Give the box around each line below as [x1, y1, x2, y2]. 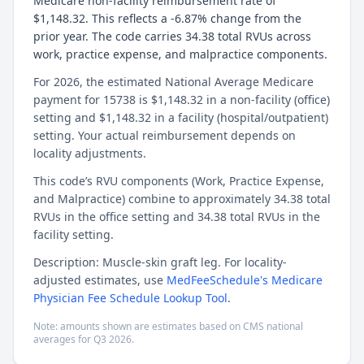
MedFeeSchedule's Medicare [167, 272, 323, 288]
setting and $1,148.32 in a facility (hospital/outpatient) [33, 110, 328, 125]
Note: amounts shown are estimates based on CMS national [33, 319, 303, 333]
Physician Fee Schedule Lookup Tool [33, 290, 227, 305]
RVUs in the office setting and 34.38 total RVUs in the [33, 209, 320, 224]
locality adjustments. [33, 145, 146, 161]
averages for [33, 332, 93, 346]
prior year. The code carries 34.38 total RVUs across [33, 28, 311, 44]
